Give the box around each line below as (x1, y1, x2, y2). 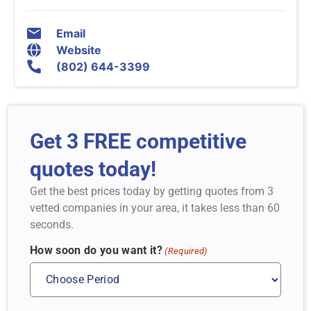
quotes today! (30, 157, 156, 182)
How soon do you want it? (30, 243, 163, 257)
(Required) (165, 245, 208, 256)
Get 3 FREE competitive (30, 129, 246, 154)
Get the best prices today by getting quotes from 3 (30, 185, 274, 199)
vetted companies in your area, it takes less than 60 (30, 201, 280, 215)
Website (56, 43, 101, 58)
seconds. (30, 218, 74, 232)
